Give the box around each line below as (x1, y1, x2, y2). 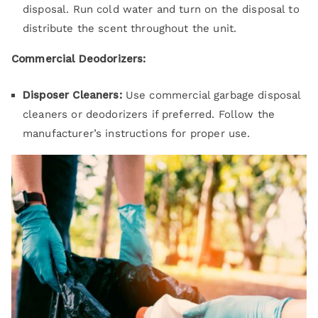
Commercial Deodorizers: (11, 52, 146, 65)
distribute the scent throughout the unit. (23, 21, 237, 35)
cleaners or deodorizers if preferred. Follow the (23, 107, 275, 121)
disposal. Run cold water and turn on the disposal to (23, 2, 300, 16)
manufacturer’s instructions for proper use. (23, 126, 251, 140)
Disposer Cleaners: (23, 88, 122, 102)
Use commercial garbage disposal (121, 88, 301, 102)
